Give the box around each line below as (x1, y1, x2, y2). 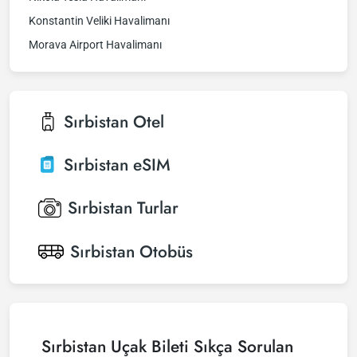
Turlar (137, 196, 178, 220)
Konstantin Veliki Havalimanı (29, 14, 170, 27)
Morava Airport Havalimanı (29, 38, 162, 51)
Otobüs (139, 240, 193, 264)
